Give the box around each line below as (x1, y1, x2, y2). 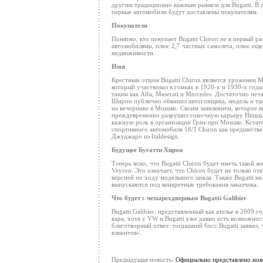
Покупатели (112, 22, 147, 29)
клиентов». (112, 229, 142, 236)
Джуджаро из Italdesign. (112, 133, 180, 140)
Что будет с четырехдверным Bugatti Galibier (112, 194, 247, 201)
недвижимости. (112, 49, 155, 56)
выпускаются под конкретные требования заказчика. (112, 181, 258, 188)
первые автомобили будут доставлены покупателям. (112, 8, 258, 15)
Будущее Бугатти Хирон (112, 146, 183, 153)
